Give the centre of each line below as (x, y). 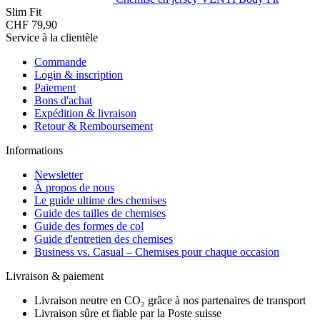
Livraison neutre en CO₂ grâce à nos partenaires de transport (170, 300)
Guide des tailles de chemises (100, 213)
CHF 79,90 (31, 24)
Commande (60, 61)
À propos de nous (74, 187)
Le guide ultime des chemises (100, 200)
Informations (34, 150)
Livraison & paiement (55, 276)
